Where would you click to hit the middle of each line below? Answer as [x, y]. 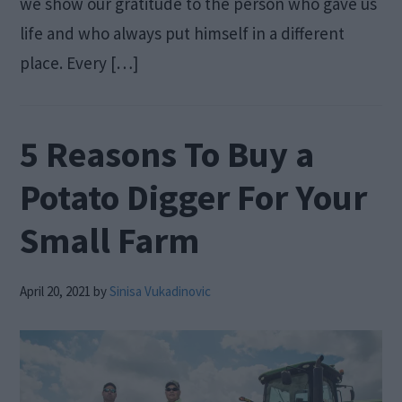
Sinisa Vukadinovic [161, 291]
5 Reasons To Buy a [167, 154]
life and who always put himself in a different [183, 33]
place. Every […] [79, 62]
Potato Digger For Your [194, 197]
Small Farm [110, 240]
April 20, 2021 [56, 291]
